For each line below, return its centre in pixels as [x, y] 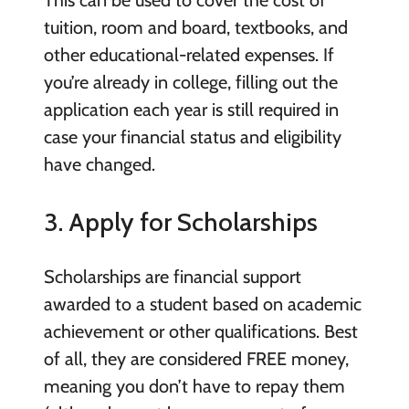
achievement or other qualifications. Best [200, 332]
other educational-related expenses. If [189, 54]
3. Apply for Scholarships [180, 221]
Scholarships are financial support [172, 277]
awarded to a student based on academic [202, 304]
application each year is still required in [191, 109]
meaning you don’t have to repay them [194, 387]
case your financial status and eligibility [192, 136]
